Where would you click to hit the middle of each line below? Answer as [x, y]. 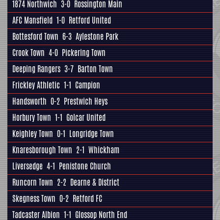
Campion [88, 85]
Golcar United [86, 118]
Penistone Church [85, 166]
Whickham [104, 150]
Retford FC [87, 199]
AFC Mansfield [32, 21]
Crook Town [28, 53]
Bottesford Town [35, 37]
